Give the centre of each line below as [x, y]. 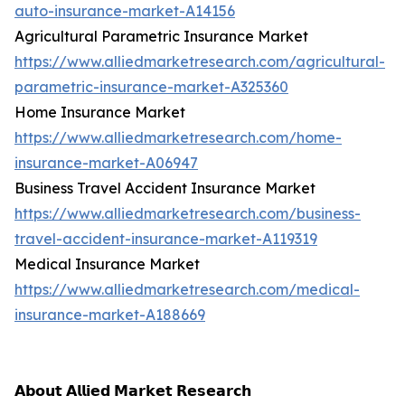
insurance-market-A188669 [110, 315]
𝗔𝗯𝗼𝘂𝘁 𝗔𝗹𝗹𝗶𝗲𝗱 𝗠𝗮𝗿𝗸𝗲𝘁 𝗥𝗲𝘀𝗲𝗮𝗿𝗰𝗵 [133, 391]
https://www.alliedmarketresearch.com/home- [178, 138]
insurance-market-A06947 [106, 163]
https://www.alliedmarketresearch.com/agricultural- [200, 62]
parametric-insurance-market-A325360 [151, 87]
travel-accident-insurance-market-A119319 [166, 239]
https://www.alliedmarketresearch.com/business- [188, 214]
